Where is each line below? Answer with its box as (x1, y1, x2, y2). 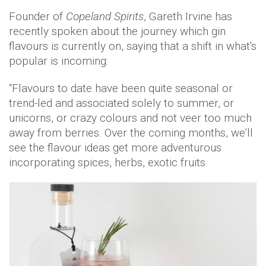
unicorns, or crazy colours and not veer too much (9, 110, 252, 125)
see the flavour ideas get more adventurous (9, 140, 221, 154)
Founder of (9, 9, 63, 23)
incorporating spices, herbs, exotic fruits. (9, 155, 208, 169)
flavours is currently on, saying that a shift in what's (9, 39, 256, 53)
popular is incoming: (9, 53, 108, 68)
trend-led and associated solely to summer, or (9, 96, 234, 110)
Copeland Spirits (63, 9, 144, 23)
